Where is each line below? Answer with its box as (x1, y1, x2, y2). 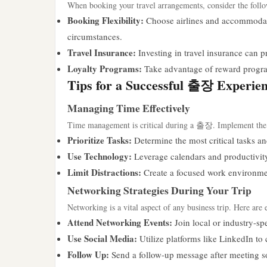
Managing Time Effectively (67, 100, 190, 116)
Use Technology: (67, 150, 132, 163)
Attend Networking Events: (67, 216, 172, 229)
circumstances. (67, 30, 122, 42)
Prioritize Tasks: (67, 133, 132, 147)
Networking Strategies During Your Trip (67, 182, 252, 198)
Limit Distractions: (67, 166, 141, 179)
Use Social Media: (67, 232, 137, 245)
